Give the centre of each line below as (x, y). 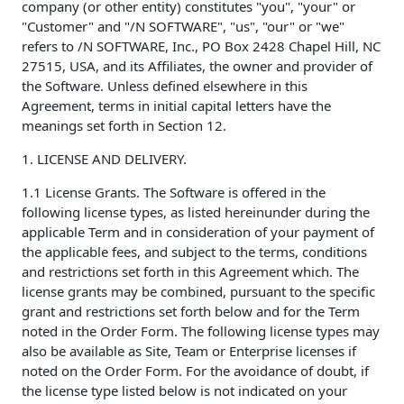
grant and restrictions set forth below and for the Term (191, 312)
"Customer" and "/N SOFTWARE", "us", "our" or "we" (183, 27)
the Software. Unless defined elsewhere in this (165, 86)
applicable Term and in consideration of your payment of (198, 232)
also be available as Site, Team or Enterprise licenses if (189, 351)
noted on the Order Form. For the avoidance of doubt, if (195, 371)
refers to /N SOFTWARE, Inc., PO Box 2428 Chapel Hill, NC (201, 46)
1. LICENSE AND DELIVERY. (104, 159)
